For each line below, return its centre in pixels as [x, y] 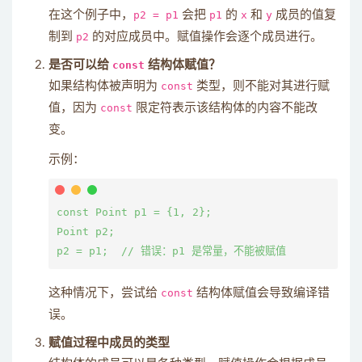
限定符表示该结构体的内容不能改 [225, 108]
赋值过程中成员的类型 [109, 343]
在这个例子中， [91, 15]
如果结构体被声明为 [105, 86]
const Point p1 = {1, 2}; [134, 212]
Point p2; [86, 232]
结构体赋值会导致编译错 [261, 293]
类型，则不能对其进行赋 [261, 86]
